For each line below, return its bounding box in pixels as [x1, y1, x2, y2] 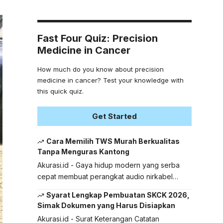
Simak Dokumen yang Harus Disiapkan [37, 201, 175, 210]
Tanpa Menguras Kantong [37, 147, 129, 156]
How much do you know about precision [37, 65, 164, 73]
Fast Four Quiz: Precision [37, 32, 158, 44]
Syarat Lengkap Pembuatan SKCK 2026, [46, 191, 190, 200]
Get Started [92, 111, 137, 121]
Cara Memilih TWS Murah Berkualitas [46, 136, 180, 145]
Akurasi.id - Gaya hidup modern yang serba [37, 161, 180, 170]
